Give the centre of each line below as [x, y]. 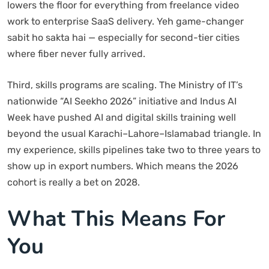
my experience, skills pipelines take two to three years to [134, 150]
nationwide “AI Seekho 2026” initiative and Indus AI [122, 101]
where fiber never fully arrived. [76, 54]
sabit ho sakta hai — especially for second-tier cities [123, 38]
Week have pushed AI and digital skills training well [122, 117]
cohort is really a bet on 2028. [74, 182]
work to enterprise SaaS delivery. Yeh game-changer [125, 21]
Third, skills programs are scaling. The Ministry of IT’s [125, 85]
